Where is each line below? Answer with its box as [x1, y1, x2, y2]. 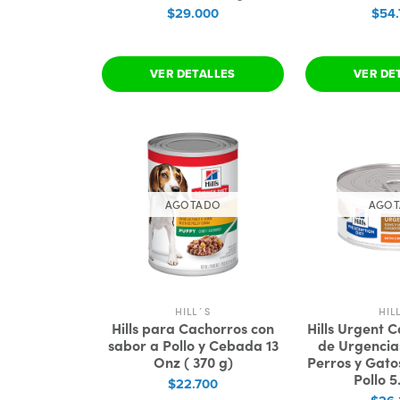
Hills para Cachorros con [112, 318, 274, 337]
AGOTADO [164, 196, 221, 212]
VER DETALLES [150, 65, 236, 82]
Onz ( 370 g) [153, 352, 233, 371]
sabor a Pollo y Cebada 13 [107, 335, 279, 354]
